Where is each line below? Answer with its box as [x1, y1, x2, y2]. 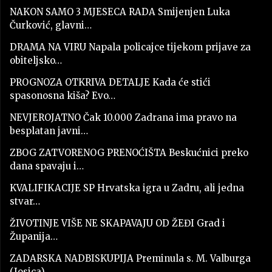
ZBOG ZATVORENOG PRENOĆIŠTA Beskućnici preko [10, 147, 248, 159]
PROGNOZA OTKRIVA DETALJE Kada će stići [10, 76, 211, 89]
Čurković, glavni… [10, 19, 92, 32]
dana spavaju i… [10, 160, 84, 172]
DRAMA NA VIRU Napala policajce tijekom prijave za [10, 41, 251, 53]
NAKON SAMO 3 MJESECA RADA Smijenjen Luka [10, 6, 230, 18]
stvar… [10, 195, 40, 208]
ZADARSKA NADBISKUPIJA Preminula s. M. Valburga [10, 253, 251, 265]
